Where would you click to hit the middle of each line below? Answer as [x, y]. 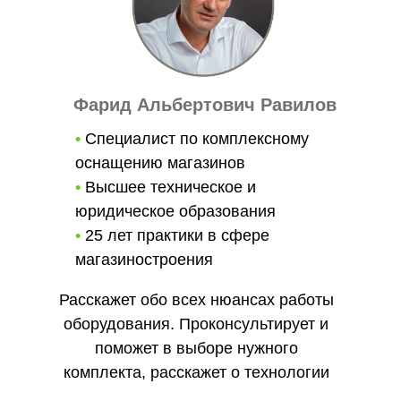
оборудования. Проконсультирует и [196, 324]
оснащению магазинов [160, 163]
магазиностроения [144, 260]
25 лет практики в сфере [175, 236]
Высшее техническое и [168, 188]
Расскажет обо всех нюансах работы [196, 300]
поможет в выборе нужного [196, 349]
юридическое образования [175, 212]
